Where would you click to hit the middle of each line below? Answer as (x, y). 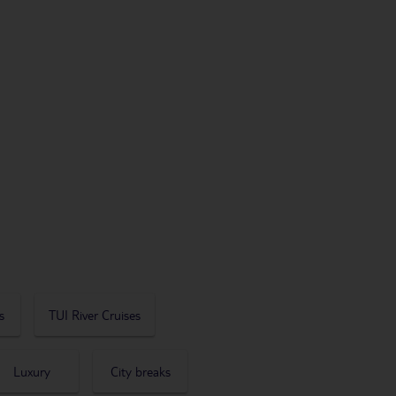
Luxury (31, 371)
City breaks (140, 371)
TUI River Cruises (95, 315)
